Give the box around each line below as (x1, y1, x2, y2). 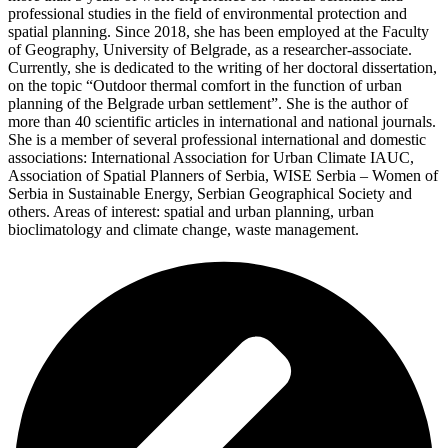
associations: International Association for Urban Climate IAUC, (8, 149, 414, 167)
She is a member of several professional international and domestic (8, 131, 426, 149)
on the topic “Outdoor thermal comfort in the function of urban (8, 77, 402, 95)
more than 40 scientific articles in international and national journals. (8, 113, 436, 131)
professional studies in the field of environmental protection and (8, 5, 407, 23)
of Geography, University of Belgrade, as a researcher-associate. (8, 41, 412, 59)
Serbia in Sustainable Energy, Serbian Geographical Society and (8, 185, 412, 203)
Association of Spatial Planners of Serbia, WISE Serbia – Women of (8, 167, 438, 185)
